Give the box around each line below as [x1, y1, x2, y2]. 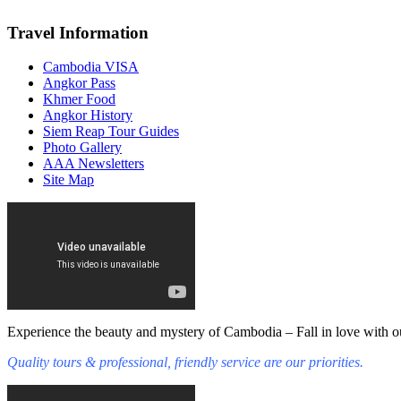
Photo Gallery [43, 140, 122, 156]
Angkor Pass [43, 75, 115, 91]
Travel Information [7, 22, 149, 42]
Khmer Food [43, 91, 115, 107]
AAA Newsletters [43, 156, 144, 172]
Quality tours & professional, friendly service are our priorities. [7, 354, 363, 371]
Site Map [43, 172, 94, 188]
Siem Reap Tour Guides [43, 124, 179, 140]
